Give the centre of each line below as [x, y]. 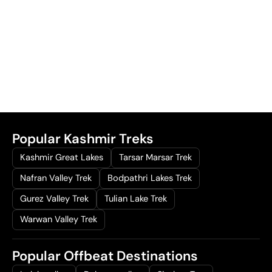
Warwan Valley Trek [59, 219]
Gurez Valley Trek [54, 199]
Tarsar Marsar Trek [155, 157]
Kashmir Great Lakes [62, 157]
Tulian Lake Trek [136, 199]
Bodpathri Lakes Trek [150, 178]
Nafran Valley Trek [56, 178]
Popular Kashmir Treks [83, 138]
